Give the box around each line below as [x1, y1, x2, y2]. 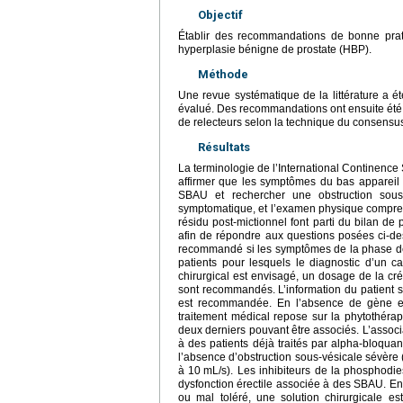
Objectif [198, 7, 243, 22]
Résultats [198, 139, 250, 154]
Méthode [198, 67, 248, 81]
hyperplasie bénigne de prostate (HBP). [178, 42, 372, 56]
